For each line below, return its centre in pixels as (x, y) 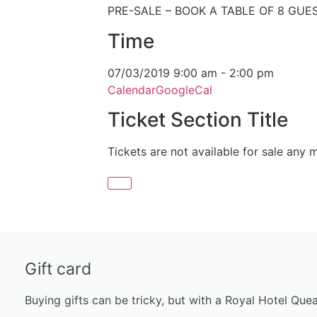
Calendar (132, 90)
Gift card (58, 269)
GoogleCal (184, 90)
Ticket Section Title (198, 120)
